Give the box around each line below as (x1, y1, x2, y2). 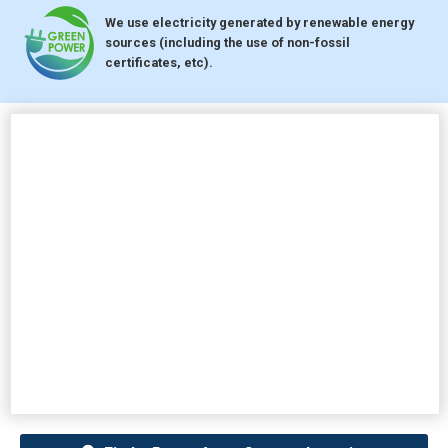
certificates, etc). (105, 55, 213, 71)
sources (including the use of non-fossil (105, 35, 350, 51)
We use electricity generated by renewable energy (105, 15, 414, 31)
